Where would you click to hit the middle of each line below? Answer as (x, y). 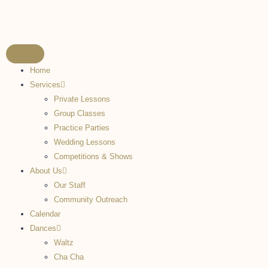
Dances (43, 228)
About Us (46, 171)
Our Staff (70, 185)
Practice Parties (82, 128)
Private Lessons (82, 99)
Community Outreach (91, 200)
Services (45, 85)
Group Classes (80, 113)
